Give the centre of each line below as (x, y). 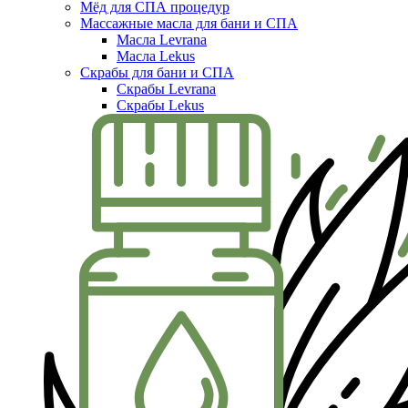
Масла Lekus (156, 56)
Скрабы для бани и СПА (157, 73)
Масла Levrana (162, 40)
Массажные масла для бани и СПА (189, 24)
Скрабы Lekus (160, 106)
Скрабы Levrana (166, 89)
